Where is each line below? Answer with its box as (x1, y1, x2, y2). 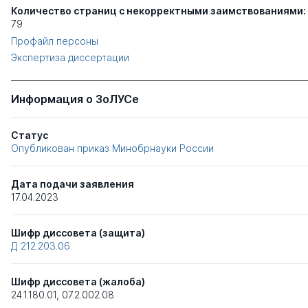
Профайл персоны (11, 35, 98, 47)
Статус (11, 129, 48, 142)
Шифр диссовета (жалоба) (11, 276, 145, 288)
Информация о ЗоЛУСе (11, 92, 139, 107)
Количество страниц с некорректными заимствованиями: (11, 5, 306, 17)
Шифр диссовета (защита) (11, 227, 145, 239)
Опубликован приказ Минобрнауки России (11, 142, 214, 155)
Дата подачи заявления (11, 178, 134, 190)
